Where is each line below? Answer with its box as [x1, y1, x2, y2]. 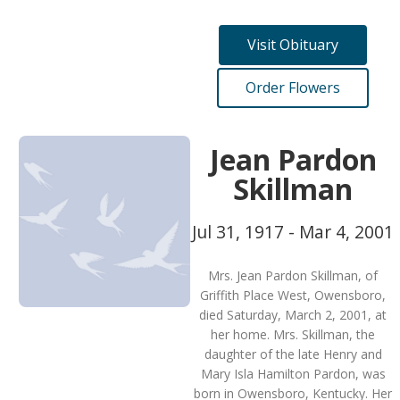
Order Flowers [246, 78, 340, 97]
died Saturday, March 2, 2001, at [199, 306, 387, 323]
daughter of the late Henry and [204, 346, 382, 362]
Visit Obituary [247, 35, 338, 54]
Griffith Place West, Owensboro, [200, 287, 386, 304]
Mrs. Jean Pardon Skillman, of [208, 267, 378, 284]
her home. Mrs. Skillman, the [211, 326, 375, 343]
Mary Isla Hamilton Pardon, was [200, 365, 386, 382]
